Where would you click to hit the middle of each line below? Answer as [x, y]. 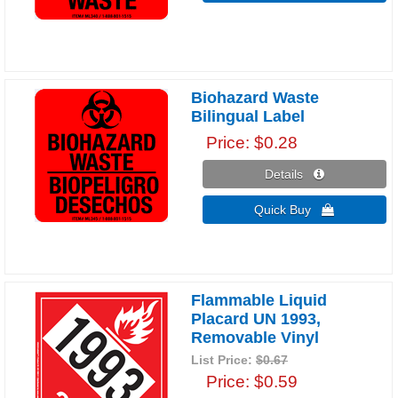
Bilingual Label [248, 116]
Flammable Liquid [259, 300]
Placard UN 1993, [256, 318]
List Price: [224, 359]
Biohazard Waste [255, 97]
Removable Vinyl [255, 337]
